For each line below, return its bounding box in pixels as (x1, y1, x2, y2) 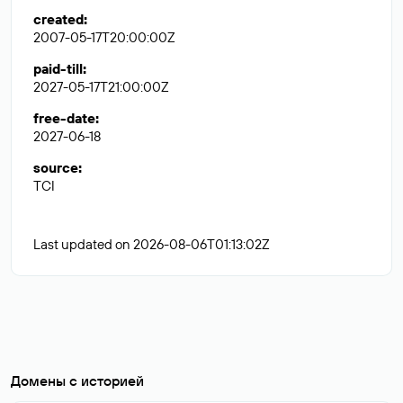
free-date (33, 110, 95, 127)
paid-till (33, 60, 83, 77)
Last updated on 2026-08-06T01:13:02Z (33, 236, 270, 253)
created (33, 11, 84, 28)
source (33, 159, 78, 176)
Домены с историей (11, 372, 144, 390)
